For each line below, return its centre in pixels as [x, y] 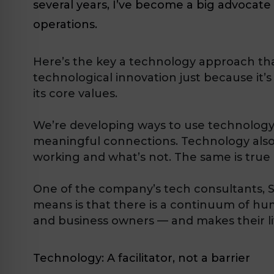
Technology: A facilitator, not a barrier [142, 258]
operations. [65, 24]
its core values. [75, 93]
